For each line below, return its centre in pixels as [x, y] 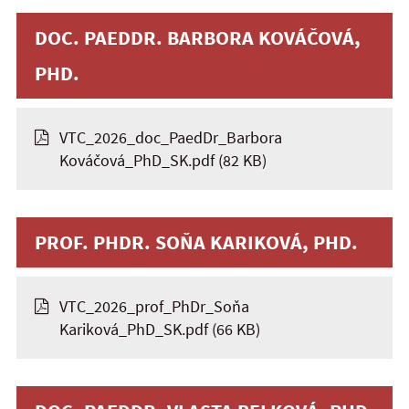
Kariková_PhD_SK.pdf [134, 329]
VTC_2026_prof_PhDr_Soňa [154, 306]
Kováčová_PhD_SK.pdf [137, 160]
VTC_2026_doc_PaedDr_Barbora [171, 137]
